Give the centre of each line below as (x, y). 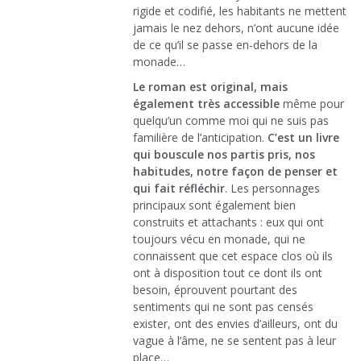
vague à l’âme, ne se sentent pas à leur (234, 341)
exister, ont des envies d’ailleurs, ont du (235, 324)
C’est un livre (303, 138)
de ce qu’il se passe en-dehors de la (225, 45)
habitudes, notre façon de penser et (235, 172)
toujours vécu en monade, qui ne (219, 239)
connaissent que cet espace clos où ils (233, 256)
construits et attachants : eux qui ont (228, 222)
